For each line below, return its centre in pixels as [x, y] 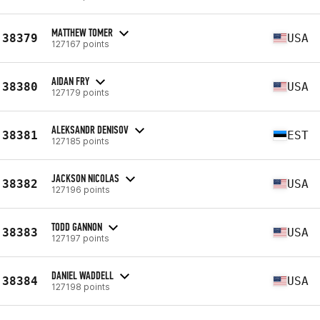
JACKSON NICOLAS [85, 178]
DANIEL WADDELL [82, 275]
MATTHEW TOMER [82, 32]
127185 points [80, 141]
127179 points [80, 92]
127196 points [81, 189]
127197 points [80, 238]
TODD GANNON [77, 226]
